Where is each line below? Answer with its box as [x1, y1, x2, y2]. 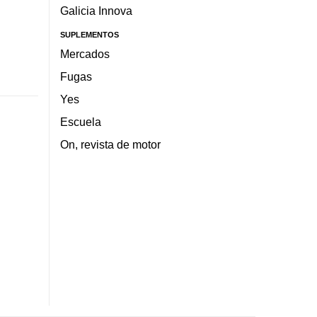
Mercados [59, 47, 110, 61]
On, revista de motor [59, 138, 161, 151]
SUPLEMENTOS [59, 30, 119, 40]
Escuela [59, 115, 101, 129]
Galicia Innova [59, 4, 132, 17]
